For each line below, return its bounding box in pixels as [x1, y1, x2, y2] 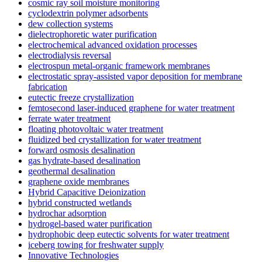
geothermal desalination [28, 166, 115, 176]
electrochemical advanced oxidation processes [28, 39, 197, 50]
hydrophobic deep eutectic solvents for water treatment [28, 229, 229, 239]
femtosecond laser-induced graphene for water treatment [28, 102, 235, 113]
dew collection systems [28, 18, 113, 29]
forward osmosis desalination [28, 144, 135, 155]
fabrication [28, 81, 67, 92]
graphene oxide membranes [28, 176, 129, 187]
